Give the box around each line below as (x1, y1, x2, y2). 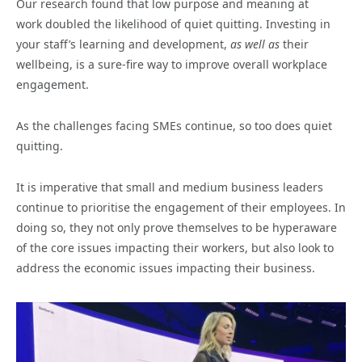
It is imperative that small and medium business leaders (16, 179, 323, 195)
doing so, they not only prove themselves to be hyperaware (16, 219, 337, 235)
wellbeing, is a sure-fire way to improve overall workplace (16, 56, 327, 72)
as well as (230, 36, 280, 52)
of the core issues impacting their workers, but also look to (16, 239, 334, 255)
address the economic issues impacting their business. (16, 259, 315, 276)
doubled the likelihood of (45, 15, 181, 32)
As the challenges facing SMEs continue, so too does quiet (16, 117, 332, 133)
